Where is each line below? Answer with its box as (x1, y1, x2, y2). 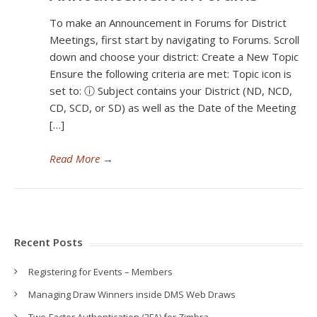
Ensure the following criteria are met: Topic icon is (50, 67, 292, 81)
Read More (50, 151, 100, 166)
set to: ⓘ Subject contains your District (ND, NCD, (50, 83, 292, 98)
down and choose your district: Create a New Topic (50, 50, 299, 64)
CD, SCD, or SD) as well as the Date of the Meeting (50, 100, 296, 115)
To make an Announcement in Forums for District (50, 16, 287, 30)
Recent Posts (14, 235, 83, 249)
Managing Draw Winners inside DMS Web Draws (28, 288, 236, 301)
